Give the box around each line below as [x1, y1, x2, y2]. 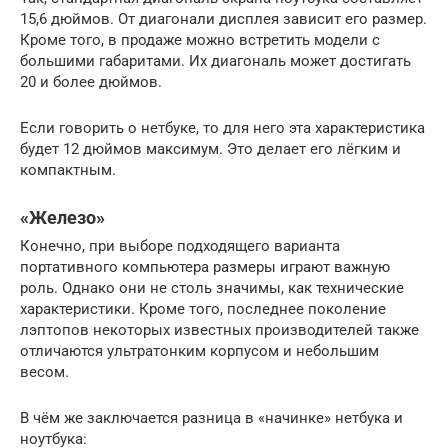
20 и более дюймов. [20, 72, 162, 91]
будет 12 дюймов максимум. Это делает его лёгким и [20, 139, 401, 158]
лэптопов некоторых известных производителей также [20, 320, 419, 339]
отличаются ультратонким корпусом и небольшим [20, 341, 379, 360]
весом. [20, 362, 69, 381]
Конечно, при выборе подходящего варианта [20, 236, 340, 255]
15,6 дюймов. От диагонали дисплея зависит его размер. [20, 9, 427, 28]
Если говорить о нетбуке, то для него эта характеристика [20, 118, 425, 137]
